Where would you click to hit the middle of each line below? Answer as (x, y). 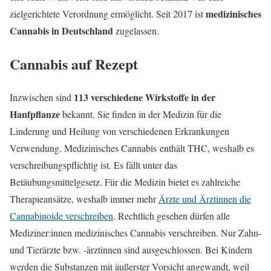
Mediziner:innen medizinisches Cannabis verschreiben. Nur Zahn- (135, 233)
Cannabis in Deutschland (61, 31)
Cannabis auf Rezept (74, 64)
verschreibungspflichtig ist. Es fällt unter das (93, 165)
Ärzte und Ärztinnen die (205, 199)
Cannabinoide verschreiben (61, 216)
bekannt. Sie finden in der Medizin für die (141, 114)
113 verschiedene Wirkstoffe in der (145, 97)
